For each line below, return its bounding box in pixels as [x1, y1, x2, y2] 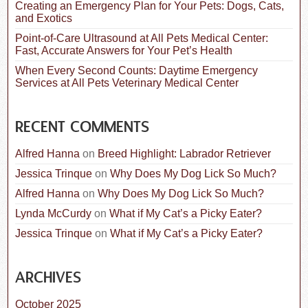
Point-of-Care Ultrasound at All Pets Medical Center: [15, 32, 269, 45]
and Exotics [15, 12, 73, 25]
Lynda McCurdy [15, 207, 92, 219]
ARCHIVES [15, 268, 82, 288]
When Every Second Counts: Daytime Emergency [15, 65, 258, 77]
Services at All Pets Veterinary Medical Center [15, 77, 239, 89]
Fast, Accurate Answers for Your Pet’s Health [15, 45, 233, 57]
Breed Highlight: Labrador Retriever [98, 147, 272, 159]
